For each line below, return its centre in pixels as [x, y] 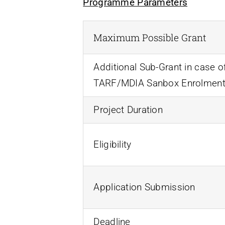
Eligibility [113, 144]
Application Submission [144, 187]
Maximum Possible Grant [150, 37]
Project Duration [128, 109]
